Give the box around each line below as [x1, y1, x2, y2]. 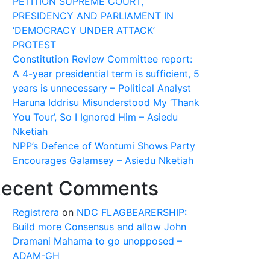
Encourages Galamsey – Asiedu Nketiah [13, 154, 193, 166]
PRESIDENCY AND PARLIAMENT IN [13, 10, 174, 22]
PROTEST [13, 39, 56, 51]
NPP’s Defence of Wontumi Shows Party [13, 140, 195, 152]
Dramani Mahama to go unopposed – [13, 235, 182, 247]
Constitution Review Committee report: [13, 53, 192, 65]
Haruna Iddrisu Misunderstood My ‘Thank [13, 96, 199, 108]
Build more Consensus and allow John [13, 221, 186, 233]
